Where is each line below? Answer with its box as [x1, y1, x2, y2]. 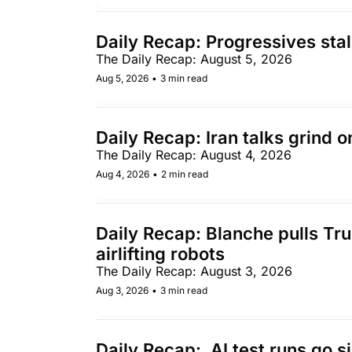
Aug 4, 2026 [96, 168, 149, 180]
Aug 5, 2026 [96, 72, 148, 84]
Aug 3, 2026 [96, 284, 148, 296]
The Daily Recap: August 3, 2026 [96, 263, 292, 279]
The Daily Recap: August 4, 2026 [96, 147, 291, 163]
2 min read [161, 168, 208, 180]
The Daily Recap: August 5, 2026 [96, 51, 292, 67]
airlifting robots [96, 244, 229, 264]
